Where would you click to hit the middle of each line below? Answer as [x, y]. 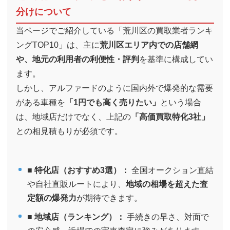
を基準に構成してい [176, 59]
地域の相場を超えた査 [167, 184]
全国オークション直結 [172, 170]
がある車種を [41, 102]
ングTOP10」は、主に [58, 45]
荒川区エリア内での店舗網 [149, 45]
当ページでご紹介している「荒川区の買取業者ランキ [114, 30]
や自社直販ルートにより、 [77, 184]
